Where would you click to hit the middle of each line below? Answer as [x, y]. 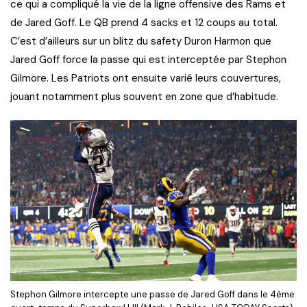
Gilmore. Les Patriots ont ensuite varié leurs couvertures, [146, 78]
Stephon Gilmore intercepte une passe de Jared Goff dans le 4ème [152, 295]
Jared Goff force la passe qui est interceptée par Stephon [148, 60]
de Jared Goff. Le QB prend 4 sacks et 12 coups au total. [144, 23]
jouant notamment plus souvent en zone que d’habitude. [146, 97]
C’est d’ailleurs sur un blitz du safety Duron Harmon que [141, 41]
